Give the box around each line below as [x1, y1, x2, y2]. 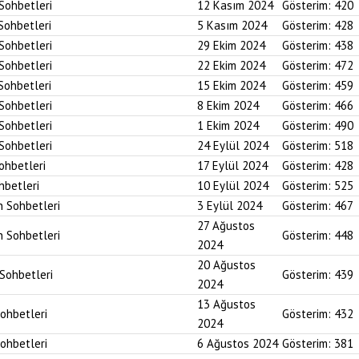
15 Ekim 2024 [197, 78, 265, 93]
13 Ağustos [197, 296, 256, 312]
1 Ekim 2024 [197, 118, 259, 133]
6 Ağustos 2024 [197, 336, 278, 351]
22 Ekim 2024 [197, 58, 265, 73]
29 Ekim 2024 [197, 38, 265, 53]
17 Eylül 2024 [197, 158, 268, 173]
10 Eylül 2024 [197, 178, 268, 193]
